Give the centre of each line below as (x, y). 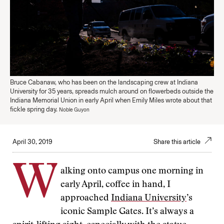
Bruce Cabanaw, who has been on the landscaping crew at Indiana (104, 82)
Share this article (178, 142)
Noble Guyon (74, 110)
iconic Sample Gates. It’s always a (127, 212)
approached (86, 198)
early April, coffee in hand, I (115, 185)
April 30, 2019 (32, 142)
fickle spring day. (34, 109)
